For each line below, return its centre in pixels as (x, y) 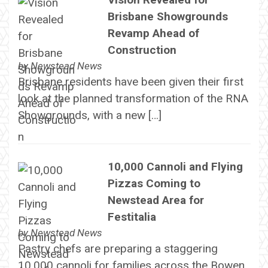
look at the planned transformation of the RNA (133, 98)
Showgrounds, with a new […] (89, 115)
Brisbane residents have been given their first (130, 81)
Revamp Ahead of (153, 33)
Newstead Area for (156, 200)
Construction (142, 50)
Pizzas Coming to (154, 184)
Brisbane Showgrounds (167, 16)
